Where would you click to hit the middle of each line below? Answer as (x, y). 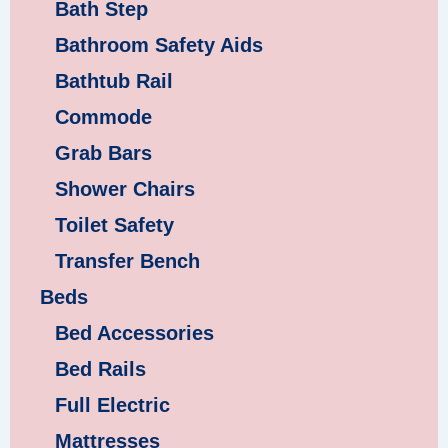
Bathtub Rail (114, 81)
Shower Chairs (125, 189)
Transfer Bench (127, 261)
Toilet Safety (114, 225)
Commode (103, 117)
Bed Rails (100, 369)
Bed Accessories (134, 333)
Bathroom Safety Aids (159, 45)
